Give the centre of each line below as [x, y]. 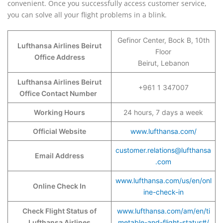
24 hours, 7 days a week [163, 112]
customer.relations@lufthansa [163, 150]
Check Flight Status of [59, 211]
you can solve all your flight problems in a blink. [88, 15]
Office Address [59, 57]
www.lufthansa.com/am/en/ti [163, 211]
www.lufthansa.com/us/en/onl [163, 180]
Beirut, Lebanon [163, 63]
